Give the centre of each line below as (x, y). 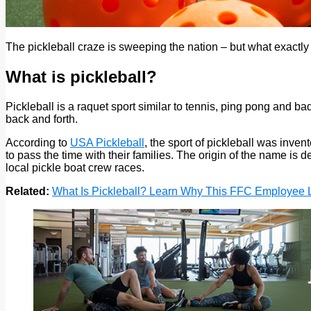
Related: (27, 191)
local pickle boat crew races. (75, 167)
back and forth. (42, 119)
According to (38, 142)
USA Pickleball (107, 142)
